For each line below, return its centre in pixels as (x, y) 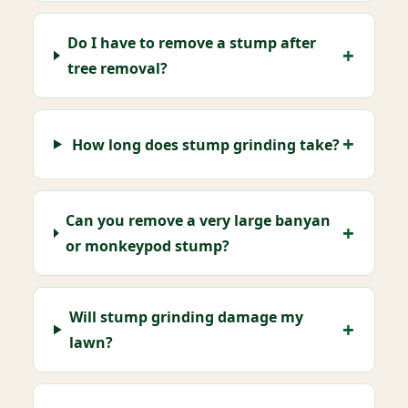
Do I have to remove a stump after (191, 43)
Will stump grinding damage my (186, 317)
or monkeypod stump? (148, 246)
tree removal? (117, 68)
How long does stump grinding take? (205, 144)
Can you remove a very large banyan (199, 220)
